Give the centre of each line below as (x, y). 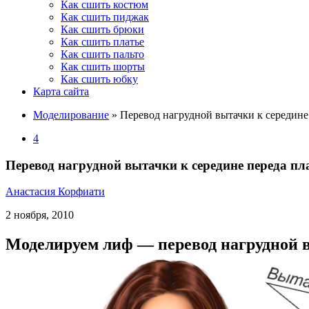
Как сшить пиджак (105, 17)
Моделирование (71, 115)
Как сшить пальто (102, 54)
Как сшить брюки (102, 29)
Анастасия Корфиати (55, 192)
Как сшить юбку (99, 79)
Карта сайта (61, 91)
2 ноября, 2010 (40, 215)
